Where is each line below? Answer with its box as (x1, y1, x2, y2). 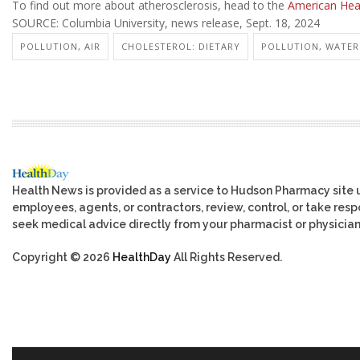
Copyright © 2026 (12, 250, 112, 264)
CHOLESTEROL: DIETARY (121, 39, 240, 52)
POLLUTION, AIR (20, 39, 100, 52)
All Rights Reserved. (171, 250, 282, 264)
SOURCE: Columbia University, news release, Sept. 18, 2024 (12, 15, 320, 31)
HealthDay (112, 250, 171, 264)
